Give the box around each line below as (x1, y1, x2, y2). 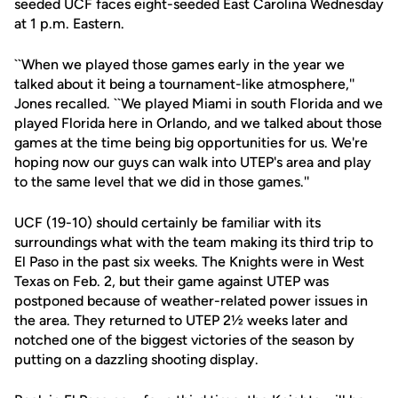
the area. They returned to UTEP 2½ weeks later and (14, 312, 347, 329)
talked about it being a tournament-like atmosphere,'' (14, 76, 354, 92)
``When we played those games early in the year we (14, 56, 345, 73)
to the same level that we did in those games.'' (14, 173, 309, 190)
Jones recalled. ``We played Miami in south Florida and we (14, 95, 383, 112)
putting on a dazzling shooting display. (14, 351, 259, 368)
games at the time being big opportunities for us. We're (14, 134, 368, 151)
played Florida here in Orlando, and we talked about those (14, 115, 382, 131)
